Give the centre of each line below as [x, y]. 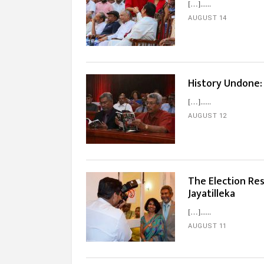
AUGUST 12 [207, 116]
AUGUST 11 [207, 226]
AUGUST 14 [207, 18]
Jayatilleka [212, 194]
